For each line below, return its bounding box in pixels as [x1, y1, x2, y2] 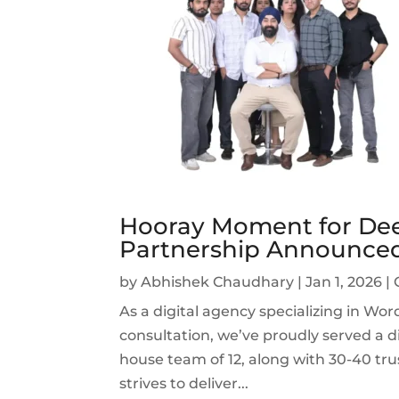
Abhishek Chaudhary [141, 273, 295, 290]
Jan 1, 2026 [305, 273, 383, 290]
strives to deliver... [119, 374, 249, 392]
